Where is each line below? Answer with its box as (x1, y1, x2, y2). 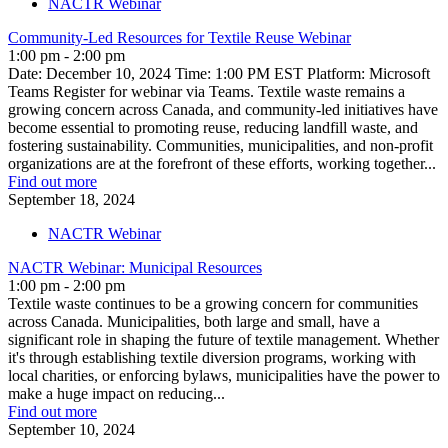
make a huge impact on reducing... (8, 384, 225, 402)
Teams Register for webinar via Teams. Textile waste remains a (8, 82, 405, 100)
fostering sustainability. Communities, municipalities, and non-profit (8, 136, 433, 154)
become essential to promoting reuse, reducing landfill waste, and (8, 118, 418, 136)
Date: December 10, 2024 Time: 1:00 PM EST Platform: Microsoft (8, 64, 430, 82)
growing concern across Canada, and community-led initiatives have (8, 100, 438, 118)
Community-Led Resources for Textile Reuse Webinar (8, 28, 351, 46)
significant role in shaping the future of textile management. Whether (8, 330, 439, 348)
